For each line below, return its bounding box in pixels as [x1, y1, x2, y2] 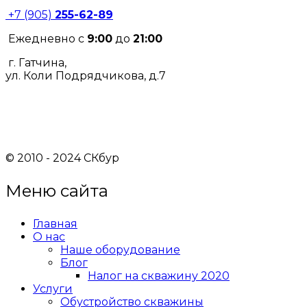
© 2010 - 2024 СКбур [5, 151, 119, 165]
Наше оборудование [60, 243, 180, 257]
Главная [33, 217, 77, 231]
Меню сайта [5, 181, 108, 201]
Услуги [33, 282, 73, 296]
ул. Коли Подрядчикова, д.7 [5, 69, 166, 83]
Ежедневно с [5, 32, 87, 46]
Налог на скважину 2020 [88, 269, 230, 283]
